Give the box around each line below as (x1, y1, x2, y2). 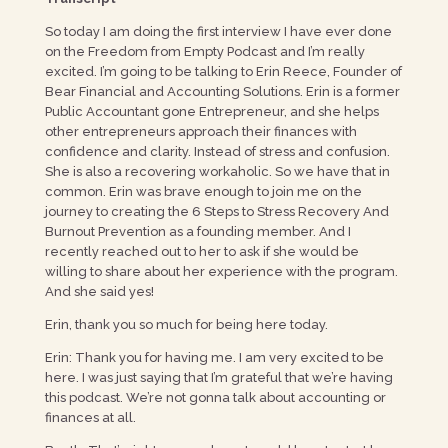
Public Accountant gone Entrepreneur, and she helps (44, 104, 379, 119)
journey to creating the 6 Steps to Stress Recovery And (44, 204, 389, 219)
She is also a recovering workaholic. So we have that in (44, 164, 390, 179)
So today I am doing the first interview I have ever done (44, 24, 392, 39)
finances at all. (44, 410, 139, 425)
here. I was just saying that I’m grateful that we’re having (44, 370, 393, 385)
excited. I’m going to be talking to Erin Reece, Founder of (44, 64, 402, 79)
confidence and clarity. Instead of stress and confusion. (44, 144, 390, 159)
